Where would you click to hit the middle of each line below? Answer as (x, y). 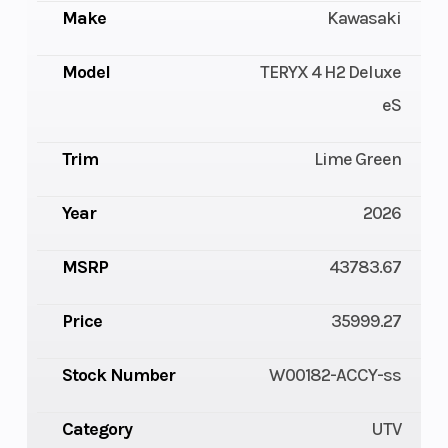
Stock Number (118, 374)
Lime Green (358, 158)
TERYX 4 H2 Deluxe (331, 71)
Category (96, 428)
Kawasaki (364, 17)
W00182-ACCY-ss (335, 374)
